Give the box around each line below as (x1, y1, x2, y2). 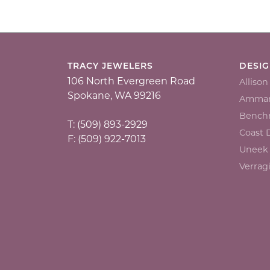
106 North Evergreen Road (67, 77, 195, 87)
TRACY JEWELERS (67, 62, 153, 71)
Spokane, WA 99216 (67, 92, 161, 101)
